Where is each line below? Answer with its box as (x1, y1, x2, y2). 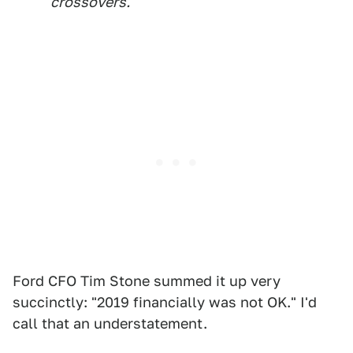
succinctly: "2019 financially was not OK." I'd (13, 294, 317, 311)
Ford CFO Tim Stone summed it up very (13, 273, 281, 290)
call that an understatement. (13, 315, 207, 333)
